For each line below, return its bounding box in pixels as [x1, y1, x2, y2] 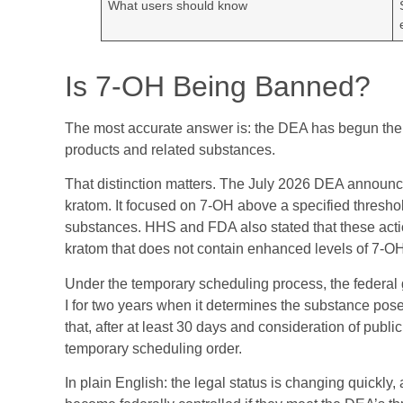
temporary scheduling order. [65, 340, 242, 356]
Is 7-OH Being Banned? [65, 69, 371, 103]
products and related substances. [65, 141, 275, 157]
